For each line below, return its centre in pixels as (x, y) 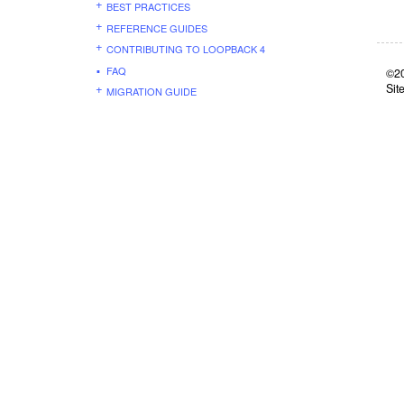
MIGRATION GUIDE (151, 91)
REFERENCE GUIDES (157, 28)
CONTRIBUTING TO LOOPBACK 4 (186, 49)
